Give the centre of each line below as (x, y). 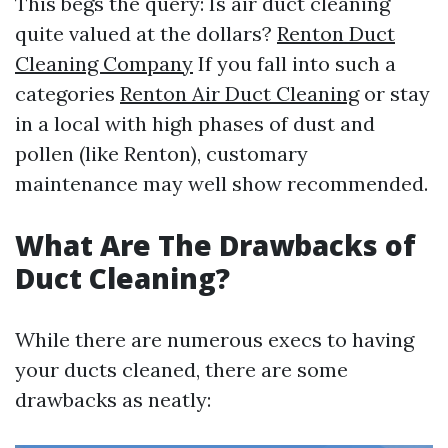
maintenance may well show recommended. (221, 183)
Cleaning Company (104, 63)
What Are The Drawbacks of (215, 245)
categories (67, 93)
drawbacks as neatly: (113, 399)
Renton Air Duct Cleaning (239, 93)
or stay (394, 93)
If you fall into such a (294, 63)
